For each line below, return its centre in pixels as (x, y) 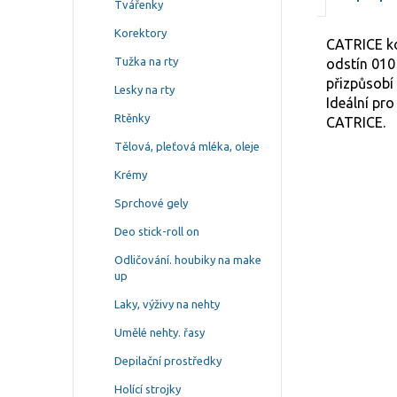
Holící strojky (148, 389)
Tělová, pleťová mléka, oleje (187, 146)
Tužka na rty (146, 61)
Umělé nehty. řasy (160, 332)
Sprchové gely (151, 203)
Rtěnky (132, 118)
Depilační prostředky (168, 361)
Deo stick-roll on (157, 231)
